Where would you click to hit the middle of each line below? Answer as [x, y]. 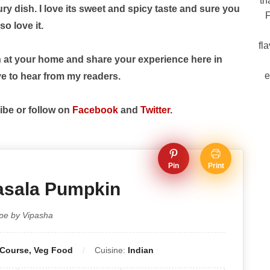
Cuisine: [111, 250]
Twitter [155, 110]
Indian [140, 250]
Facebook [95, 110]
